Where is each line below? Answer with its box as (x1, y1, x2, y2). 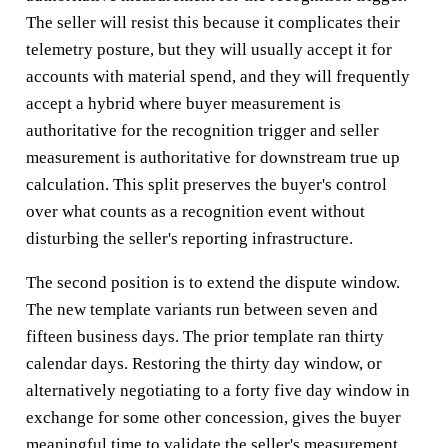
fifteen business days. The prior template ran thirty (25, 326, 384, 346)
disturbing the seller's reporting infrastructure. (25, 228, 353, 248)
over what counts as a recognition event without (25, 201, 365, 221)
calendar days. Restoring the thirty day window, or (25, 353, 382, 373)
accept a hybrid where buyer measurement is (25, 93, 341, 113)
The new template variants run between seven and (25, 299, 378, 319)
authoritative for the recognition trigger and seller (25, 120, 379, 140)
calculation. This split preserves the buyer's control (25, 174, 387, 194)
